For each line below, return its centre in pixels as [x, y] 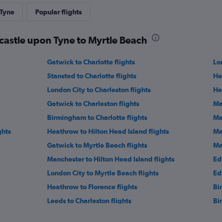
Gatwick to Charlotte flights [91, 62]
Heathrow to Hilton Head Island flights [108, 131]
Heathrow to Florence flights [92, 187]
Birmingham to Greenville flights [99, 215]
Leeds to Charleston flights [89, 201]
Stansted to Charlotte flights [92, 76]
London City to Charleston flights [99, 90]
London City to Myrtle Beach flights [103, 173]
